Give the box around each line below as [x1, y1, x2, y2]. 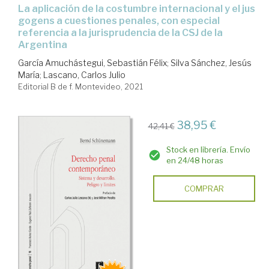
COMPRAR [184, 183, 224, 193]
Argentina [18, 38, 67, 50]
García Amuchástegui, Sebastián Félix [18, 57, 167, 68]
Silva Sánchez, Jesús [171, 57, 252, 68]
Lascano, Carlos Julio [43, 69, 125, 80]
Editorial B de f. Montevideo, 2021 [18, 81, 143, 91]
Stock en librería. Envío [166, 144, 250, 154]
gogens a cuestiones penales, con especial [18, 14, 220, 26]
